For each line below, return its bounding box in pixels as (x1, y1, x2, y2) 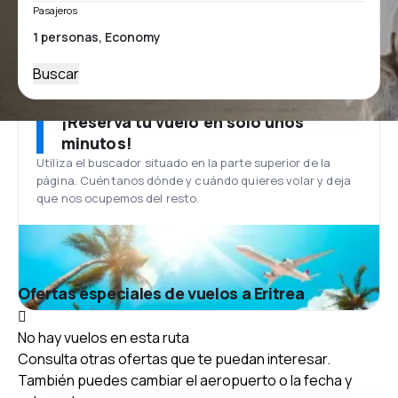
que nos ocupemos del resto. (36, 190, 200, 206)
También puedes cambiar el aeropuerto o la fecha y (18, 370, 352, 390)
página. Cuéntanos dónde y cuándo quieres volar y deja (36, 172, 351, 188)
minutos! (61, 132, 132, 154)
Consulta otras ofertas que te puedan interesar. (18, 348, 330, 369)
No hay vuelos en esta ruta (18, 327, 189, 347)
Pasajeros (33, 4, 77, 17)
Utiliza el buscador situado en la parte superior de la (36, 155, 331, 171)
